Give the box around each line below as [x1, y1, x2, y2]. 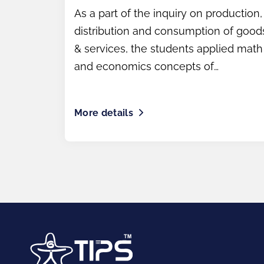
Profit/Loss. [74, 78, 131, 90]
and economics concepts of [74, 60, 214, 72]
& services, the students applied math [74, 42, 263, 55]
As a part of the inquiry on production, [74, 7, 262, 19]
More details [74, 107, 133, 118]
